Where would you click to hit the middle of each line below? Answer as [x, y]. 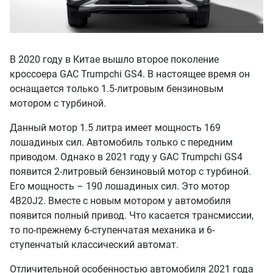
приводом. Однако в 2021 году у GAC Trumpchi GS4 [126, 157]
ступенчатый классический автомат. [94, 245]
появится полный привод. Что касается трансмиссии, [132, 216]
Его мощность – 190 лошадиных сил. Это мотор [120, 186]
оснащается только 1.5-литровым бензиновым [117, 89]
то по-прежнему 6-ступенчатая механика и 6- [112, 230]
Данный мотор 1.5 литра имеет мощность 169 [115, 128]
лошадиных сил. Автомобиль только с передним [121, 143]
